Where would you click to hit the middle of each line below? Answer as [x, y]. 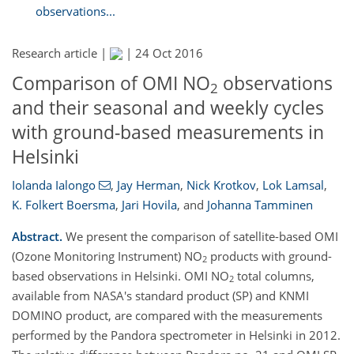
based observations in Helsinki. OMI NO [121, 275]
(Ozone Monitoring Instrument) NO [107, 256]
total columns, [274, 275]
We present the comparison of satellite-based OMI [200, 236]
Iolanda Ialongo [54, 185]
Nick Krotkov [221, 185]
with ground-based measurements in [168, 132]
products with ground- [269, 256]
